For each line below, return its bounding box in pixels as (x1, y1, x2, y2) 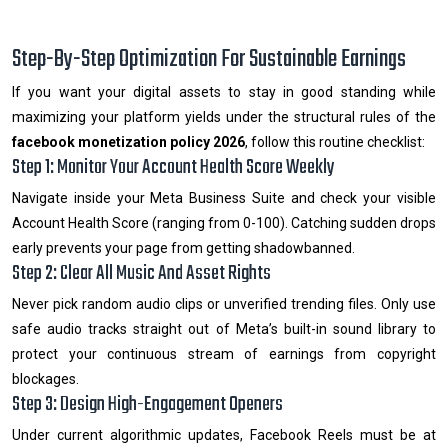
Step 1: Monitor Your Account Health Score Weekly (12, 151, 335, 183)
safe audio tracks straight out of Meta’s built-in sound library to (12, 320, 436, 337)
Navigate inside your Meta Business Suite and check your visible (12, 189, 436, 206)
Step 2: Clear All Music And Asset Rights (12, 257, 271, 289)
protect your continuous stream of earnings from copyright (12, 345, 436, 362)
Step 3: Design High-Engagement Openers (12, 388, 283, 420)
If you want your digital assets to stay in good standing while (12, 83, 436, 100)
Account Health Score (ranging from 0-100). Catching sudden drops (12, 214, 436, 231)
